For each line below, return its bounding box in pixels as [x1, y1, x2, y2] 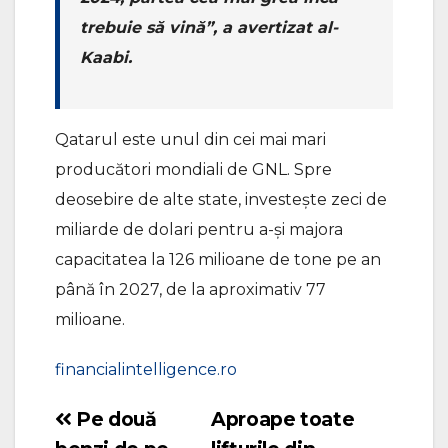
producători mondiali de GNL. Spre [55, 159, 332, 179]
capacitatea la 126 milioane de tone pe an [55, 249, 381, 269]
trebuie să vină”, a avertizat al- [80, 17, 338, 37]
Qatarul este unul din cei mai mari [55, 129, 326, 149]
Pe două [71, 406, 157, 431]
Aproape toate [211, 406, 355, 431]
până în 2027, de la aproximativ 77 [55, 279, 326, 299]
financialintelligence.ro [55, 359, 237, 379]
